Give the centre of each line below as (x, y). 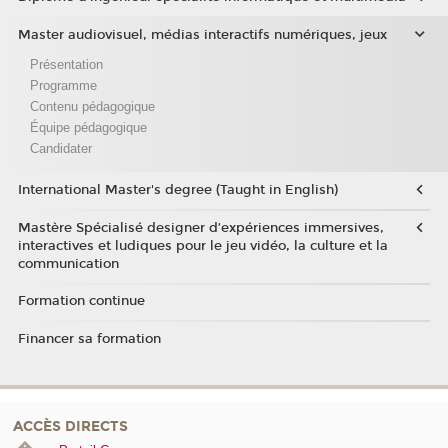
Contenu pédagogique (92, 106)
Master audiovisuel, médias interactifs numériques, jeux (202, 34)
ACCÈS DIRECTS (70, 426)
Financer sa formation (89, 338)
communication (68, 263)
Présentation (66, 64)
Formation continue (81, 301)
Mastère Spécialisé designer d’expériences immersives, (200, 227)
